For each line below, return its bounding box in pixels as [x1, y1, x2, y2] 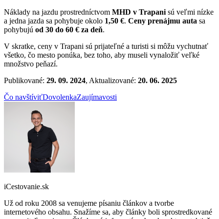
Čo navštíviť [4, 93, 43, 102]
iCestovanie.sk [4, 182, 49, 191]
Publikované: [4, 76, 46, 85]
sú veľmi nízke [166, 8, 214, 17]
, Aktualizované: [86, 76, 138, 85]
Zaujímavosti [77, 93, 117, 102]
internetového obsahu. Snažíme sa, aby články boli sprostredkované [4, 208, 212, 217]
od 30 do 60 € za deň [35, 25, 103, 34]
